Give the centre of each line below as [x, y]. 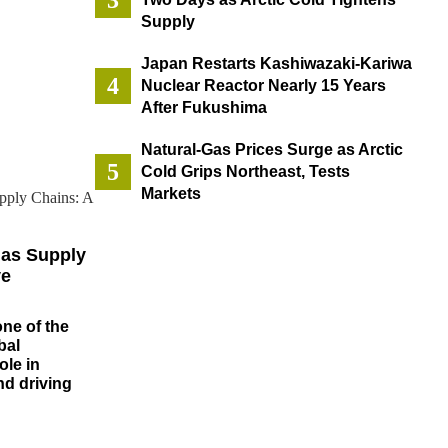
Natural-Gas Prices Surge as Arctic [271, 150]
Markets [170, 194]
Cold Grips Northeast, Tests [245, 172]
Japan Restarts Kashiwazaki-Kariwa [276, 64]
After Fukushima [203, 108]
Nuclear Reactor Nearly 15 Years [263, 86]
